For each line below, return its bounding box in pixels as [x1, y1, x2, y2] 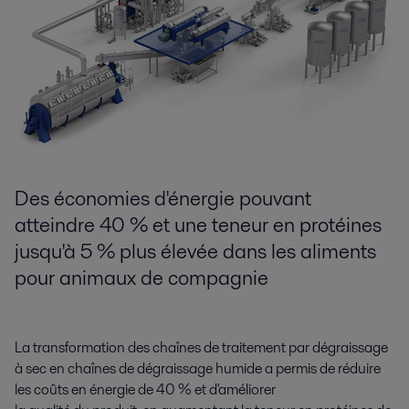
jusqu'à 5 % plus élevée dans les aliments [15, 236, 376, 267]
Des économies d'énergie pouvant [15, 184, 311, 214]
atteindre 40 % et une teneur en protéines [15, 210, 382, 240]
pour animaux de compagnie [15, 263, 268, 293]
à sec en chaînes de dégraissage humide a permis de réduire [15, 358, 381, 380]
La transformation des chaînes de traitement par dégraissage [15, 337, 388, 359]
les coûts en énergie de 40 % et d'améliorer [15, 379, 276, 401]
